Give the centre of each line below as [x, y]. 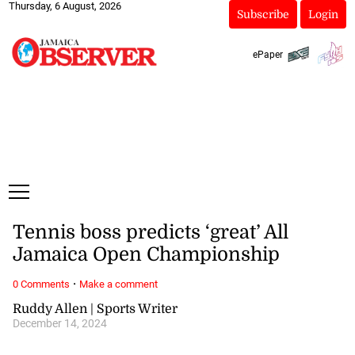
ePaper [267, 54]
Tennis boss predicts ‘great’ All [150, 233]
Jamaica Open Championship [146, 255]
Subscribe [263, 14]
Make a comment [118, 284]
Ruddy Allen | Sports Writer [95, 309]
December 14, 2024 [59, 323]
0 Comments [41, 284]
